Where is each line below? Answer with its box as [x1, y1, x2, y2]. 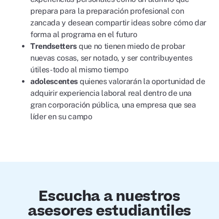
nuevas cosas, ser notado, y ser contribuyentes [30, 53, 193, 63]
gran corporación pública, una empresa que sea [30, 100, 196, 109]
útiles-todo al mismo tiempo [30, 65, 129, 74]
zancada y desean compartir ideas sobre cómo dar [30, 18, 206, 27]
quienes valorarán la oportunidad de [79, 77, 205, 86]
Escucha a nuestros [39, 186, 180, 207]
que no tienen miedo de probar [78, 42, 185, 51]
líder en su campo [30, 112, 92, 121]
